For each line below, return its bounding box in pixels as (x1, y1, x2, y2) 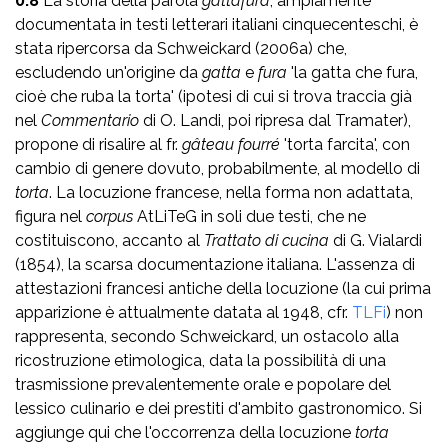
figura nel (15, 206, 86, 226)
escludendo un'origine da (15, 62, 202, 82)
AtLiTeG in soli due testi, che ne (137, 206, 366, 226)
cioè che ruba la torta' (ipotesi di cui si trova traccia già (15, 86, 412, 106)
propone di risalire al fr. (15, 134, 182, 154)
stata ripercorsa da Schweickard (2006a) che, (15, 38, 347, 58)
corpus (86, 206, 137, 226)
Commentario (41, 110, 143, 130)
